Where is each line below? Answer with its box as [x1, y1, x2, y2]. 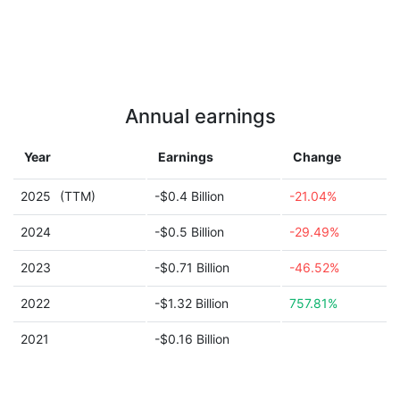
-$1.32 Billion [154, 296, 229, 311]
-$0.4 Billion [154, 188, 224, 204]
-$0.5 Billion [154, 224, 224, 239]
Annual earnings [124, 104, 276, 128]
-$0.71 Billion [154, 260, 229, 275]
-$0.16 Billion [154, 331, 229, 346]
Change [293, 149, 341, 164]
